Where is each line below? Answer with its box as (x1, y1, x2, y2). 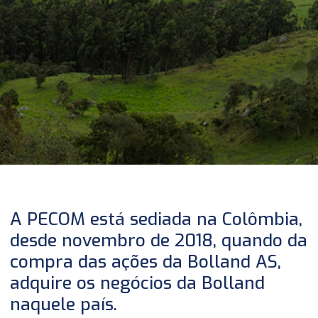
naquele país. (10, 292, 118, 316)
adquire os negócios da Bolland (10, 271, 265, 295)
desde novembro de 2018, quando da (10, 229, 308, 252)
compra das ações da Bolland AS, (10, 250, 282, 273)
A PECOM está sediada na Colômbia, (10, 207, 303, 231)
